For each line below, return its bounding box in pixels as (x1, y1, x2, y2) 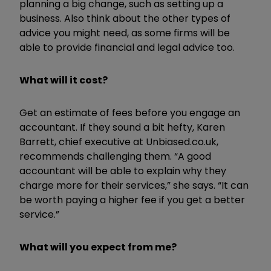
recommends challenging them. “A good (19, 149, 211, 163)
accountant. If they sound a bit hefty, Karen (19, 120, 225, 134)
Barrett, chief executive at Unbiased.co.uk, (19, 134, 218, 149)
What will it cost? (19, 73, 108, 87)
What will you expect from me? (19, 240, 177, 254)
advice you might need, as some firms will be (19, 25, 230, 40)
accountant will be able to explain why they (19, 163, 226, 178)
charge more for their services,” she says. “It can (19, 178, 249, 192)
